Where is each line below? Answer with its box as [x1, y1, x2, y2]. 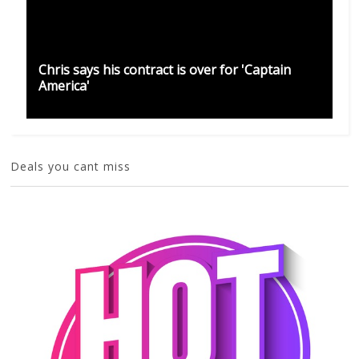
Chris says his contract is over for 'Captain [38, 61, 292, 79]
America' [38, 77, 91, 95]
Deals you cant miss [10, 159, 131, 175]
